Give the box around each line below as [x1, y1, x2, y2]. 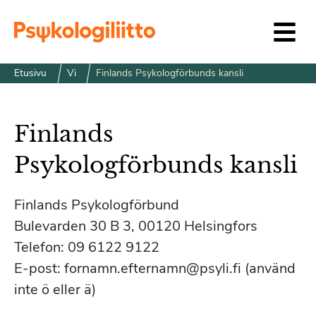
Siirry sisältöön [6, 4, 90, 20]
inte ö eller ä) [14, 280, 96, 299]
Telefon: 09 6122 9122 [14, 238, 159, 257]
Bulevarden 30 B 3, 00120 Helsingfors [14, 217, 257, 236]
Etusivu [14, 66, 47, 80]
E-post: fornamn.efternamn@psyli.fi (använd [14, 259, 296, 278]
